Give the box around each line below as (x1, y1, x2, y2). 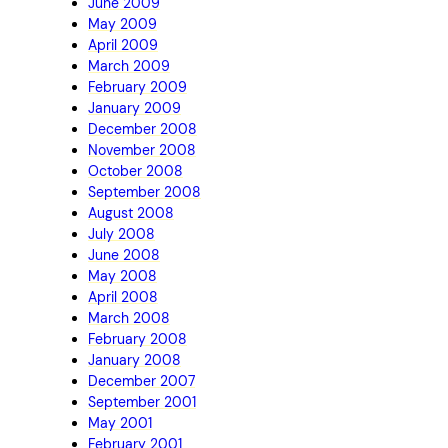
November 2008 (88, 140, 196, 159)
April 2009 (88, 35, 158, 54)
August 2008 (88, 203, 174, 222)
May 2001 (88, 413, 152, 432)
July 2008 (88, 224, 155, 243)
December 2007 (88, 371, 195, 390)
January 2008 (88, 350, 181, 369)
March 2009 (88, 56, 170, 75)
